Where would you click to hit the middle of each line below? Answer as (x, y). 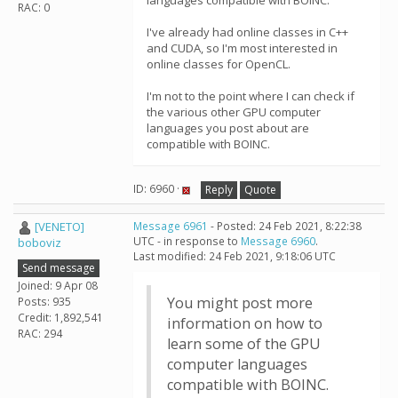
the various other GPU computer (234, 112)
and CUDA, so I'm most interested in (242, 48)
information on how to (245, 323)
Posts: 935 (44, 301)
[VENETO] (60, 227)
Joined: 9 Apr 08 (58, 285)
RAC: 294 (40, 333)
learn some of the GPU (244, 344)
